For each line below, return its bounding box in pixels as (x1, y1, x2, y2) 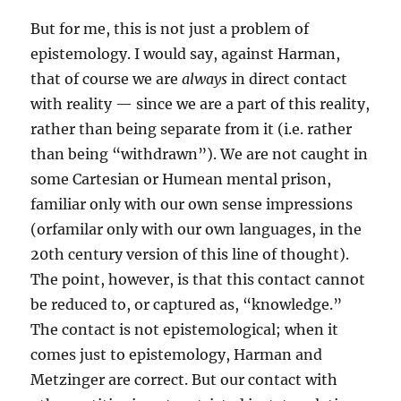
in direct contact (227, 70, 348, 89)
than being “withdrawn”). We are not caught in (30, 145, 369, 164)
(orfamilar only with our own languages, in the (30, 220, 363, 239)
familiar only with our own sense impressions (30, 195, 354, 214)
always (182, 70, 228, 89)
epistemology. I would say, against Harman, (30, 45, 341, 64)
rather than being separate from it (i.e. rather (30, 120, 353, 139)
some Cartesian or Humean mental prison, (30, 170, 332, 189)
